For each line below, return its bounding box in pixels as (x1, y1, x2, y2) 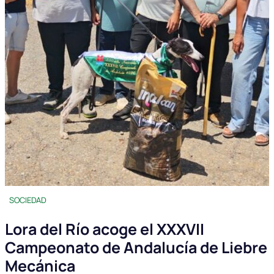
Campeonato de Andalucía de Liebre (5, 236, 267, 258)
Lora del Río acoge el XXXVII (5, 218, 204, 240)
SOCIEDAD (9, 194, 47, 206)
